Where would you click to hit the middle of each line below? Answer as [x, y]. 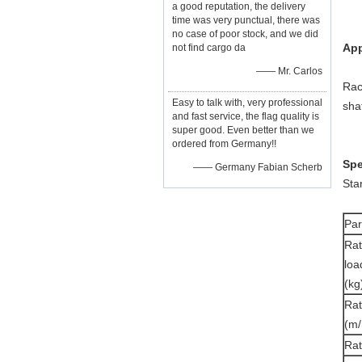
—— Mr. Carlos [289, 71]
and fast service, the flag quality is [246, 116]
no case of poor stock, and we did [245, 34]
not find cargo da [209, 48]
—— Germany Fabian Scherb [258, 167]
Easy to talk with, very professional [247, 103]
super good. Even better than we [243, 130]
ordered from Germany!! [224, 144]
